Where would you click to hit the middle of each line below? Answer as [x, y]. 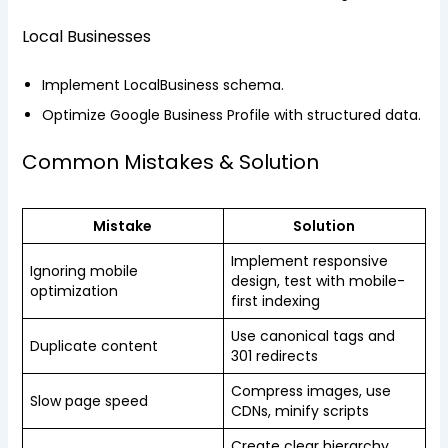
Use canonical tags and [312, 336]
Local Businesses [86, 36]
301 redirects [274, 356]
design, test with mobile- [317, 281]
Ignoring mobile [83, 271]
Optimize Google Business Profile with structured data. [231, 115]
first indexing [275, 301]
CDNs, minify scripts [299, 411]
